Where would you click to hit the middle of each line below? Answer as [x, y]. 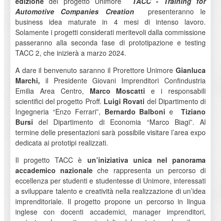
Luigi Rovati [124, 101]
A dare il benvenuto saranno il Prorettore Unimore [95, 70]
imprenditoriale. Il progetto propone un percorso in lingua [110, 201]
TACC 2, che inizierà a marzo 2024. [71, 53]
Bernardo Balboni [135, 111]
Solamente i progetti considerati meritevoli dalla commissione [110, 32]
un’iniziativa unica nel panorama [147, 160]
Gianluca [191, 70]
